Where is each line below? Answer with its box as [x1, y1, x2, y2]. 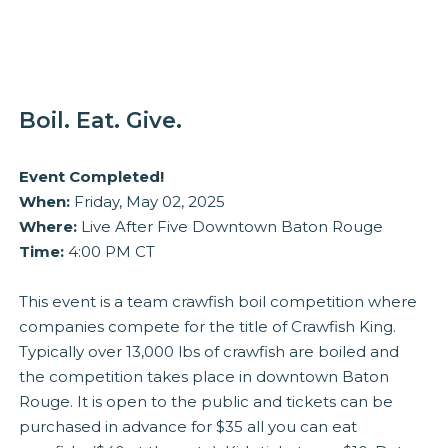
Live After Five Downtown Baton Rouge [77, 216, 384, 236]
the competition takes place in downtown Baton [19, 366, 390, 386]
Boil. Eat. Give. [19, 106, 183, 134]
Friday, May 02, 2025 [70, 191, 226, 211]
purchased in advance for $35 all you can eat [19, 416, 358, 436]
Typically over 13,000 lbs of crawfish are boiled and [19, 341, 400, 361]
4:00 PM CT [64, 241, 156, 261]
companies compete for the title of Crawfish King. [19, 316, 397, 336]
